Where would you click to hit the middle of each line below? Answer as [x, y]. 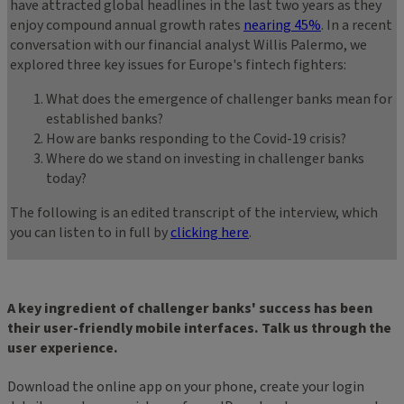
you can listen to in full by [90, 233]
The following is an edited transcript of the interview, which [194, 213]
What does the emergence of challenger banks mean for [219, 100]
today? [66, 179]
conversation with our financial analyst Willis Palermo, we [188, 46]
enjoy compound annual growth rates [127, 26]
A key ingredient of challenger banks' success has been [190, 309]
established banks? [105, 119]
